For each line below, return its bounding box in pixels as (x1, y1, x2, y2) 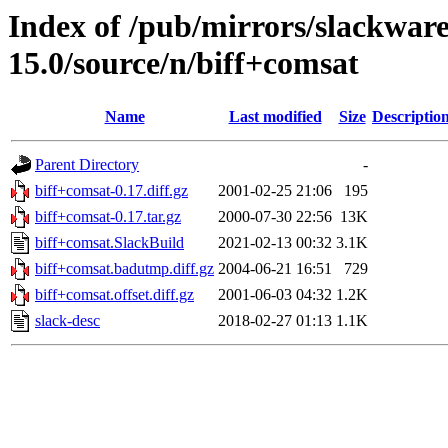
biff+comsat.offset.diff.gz (35, 286, 194, 304)
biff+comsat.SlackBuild (35, 234, 184, 252)
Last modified (228, 108, 322, 126)
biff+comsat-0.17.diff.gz (35, 182, 188, 200)
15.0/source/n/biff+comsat (8, 45, 359, 81)
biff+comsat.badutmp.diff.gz (35, 260, 214, 278)
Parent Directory (35, 156, 139, 174)
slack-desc (35, 312, 100, 330)
